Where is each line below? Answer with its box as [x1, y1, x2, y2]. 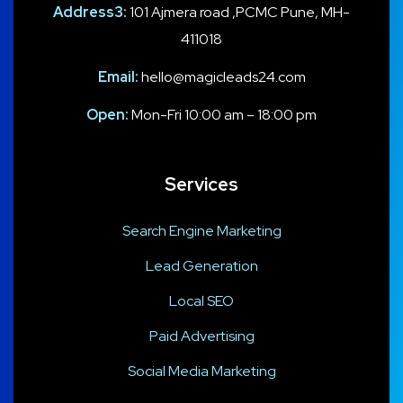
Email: [97, 67, 139, 86]
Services [165, 172, 238, 196]
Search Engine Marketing [121, 220, 282, 240]
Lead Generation [145, 255, 258, 275]
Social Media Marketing [127, 361, 276, 381]
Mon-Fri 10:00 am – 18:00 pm [129, 104, 317, 124]
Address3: [53, 2, 130, 22]
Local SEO [169, 291, 234, 310]
